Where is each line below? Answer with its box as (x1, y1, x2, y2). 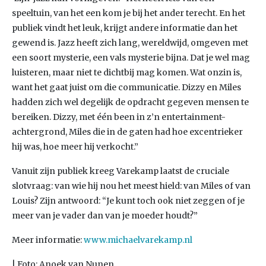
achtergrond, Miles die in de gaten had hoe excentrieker (12, 126, 243, 137)
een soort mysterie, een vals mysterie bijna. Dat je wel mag (12, 52, 250, 63)
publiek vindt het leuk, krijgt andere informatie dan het (12, 23, 237, 33)
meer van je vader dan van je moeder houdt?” (12, 210, 198, 221)
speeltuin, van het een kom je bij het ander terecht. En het (12, 8, 245, 18)
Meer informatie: (12, 235, 84, 245)
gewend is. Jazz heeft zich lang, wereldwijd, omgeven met (12, 37, 248, 48)
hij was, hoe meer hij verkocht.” (12, 141, 138, 152)
